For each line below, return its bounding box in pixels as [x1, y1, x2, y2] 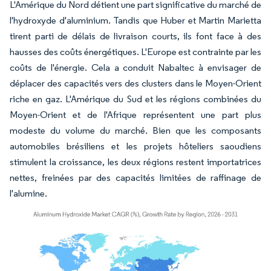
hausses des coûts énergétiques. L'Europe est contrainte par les [10, 45, 261, 57]
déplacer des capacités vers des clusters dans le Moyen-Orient [10, 77, 261, 89]
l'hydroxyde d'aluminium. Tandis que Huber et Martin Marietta [10, 14, 261, 26]
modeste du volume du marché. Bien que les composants [10, 124, 261, 136]
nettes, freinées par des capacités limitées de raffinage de [10, 171, 261, 183]
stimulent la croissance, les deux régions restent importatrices [10, 155, 261, 168]
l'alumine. [10, 187, 47, 199]
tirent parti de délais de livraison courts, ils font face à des [10, 30, 261, 42]
